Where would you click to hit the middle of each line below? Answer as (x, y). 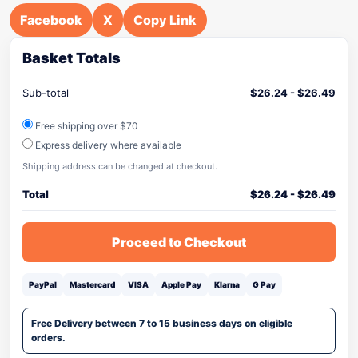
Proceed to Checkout (179, 242)
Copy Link (165, 20)
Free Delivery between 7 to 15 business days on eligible (162, 323)
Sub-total (46, 93)
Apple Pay (181, 284)
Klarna (227, 284)
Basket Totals (72, 58)
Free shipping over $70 (86, 126)
